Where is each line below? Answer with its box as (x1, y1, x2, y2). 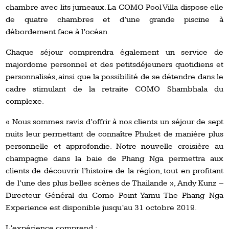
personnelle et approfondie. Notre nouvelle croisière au (6, 141, 223, 151)
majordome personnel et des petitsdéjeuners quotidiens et (6, 59, 223, 70)
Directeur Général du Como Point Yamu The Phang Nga (6, 190, 223, 200)
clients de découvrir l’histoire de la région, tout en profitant (6, 166, 223, 176)
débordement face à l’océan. (6, 27, 110, 37)
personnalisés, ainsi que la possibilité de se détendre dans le (6, 72, 223, 82)
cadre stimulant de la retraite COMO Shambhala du (6, 84, 223, 94)
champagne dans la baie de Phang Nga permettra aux (6, 153, 223, 164)
